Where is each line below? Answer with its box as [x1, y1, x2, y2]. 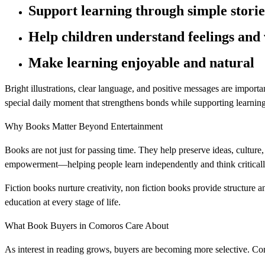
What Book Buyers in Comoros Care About [5, 221, 169, 231]
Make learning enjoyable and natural [28, 55, 254, 71]
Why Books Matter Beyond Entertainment [5, 121, 163, 132]
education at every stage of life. [5, 197, 121, 208]
